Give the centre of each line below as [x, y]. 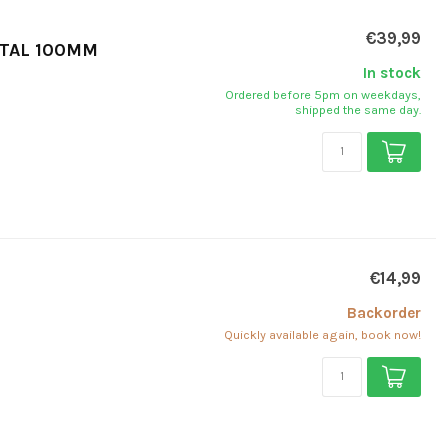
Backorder [384, 312]
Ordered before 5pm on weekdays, [323, 94]
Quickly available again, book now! [322, 334]
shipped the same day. [358, 109]
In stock [392, 72]
